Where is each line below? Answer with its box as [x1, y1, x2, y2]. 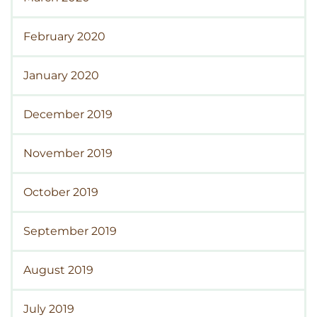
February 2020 [23, 30, 105, 44]
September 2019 [23, 224, 117, 238]
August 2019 [23, 263, 93, 277]
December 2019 [23, 108, 113, 122]
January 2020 [23, 69, 99, 83]
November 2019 [23, 146, 113, 161]
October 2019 [23, 185, 98, 200]
